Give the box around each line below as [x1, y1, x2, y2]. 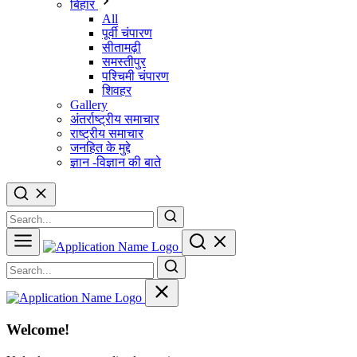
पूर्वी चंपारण [102, 25, 152, 40]
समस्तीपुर [102, 54, 146, 69]
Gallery [70, 97, 108, 112]
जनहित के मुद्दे [70, 140, 131, 155]
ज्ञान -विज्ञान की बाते [70, 155, 161, 169]
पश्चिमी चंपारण [102, 69, 169, 83]
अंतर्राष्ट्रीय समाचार [70, 112, 159, 126]
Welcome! [6, 321, 69, 339]
